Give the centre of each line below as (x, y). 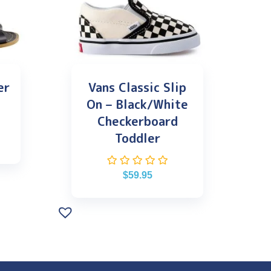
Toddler (137, 138)
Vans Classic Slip (138, 87)
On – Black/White (138, 104)
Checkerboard (137, 121)
